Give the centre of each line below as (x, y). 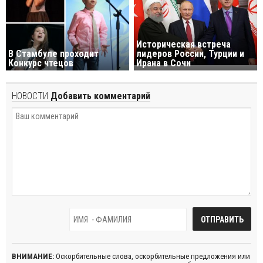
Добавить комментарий (99, 96)
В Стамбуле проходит (53, 53)
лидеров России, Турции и (190, 53)
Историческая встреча (184, 44)
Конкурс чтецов (41, 63)
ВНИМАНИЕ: (33, 256)
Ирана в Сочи (164, 63)
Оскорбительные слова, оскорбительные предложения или (152, 256)
